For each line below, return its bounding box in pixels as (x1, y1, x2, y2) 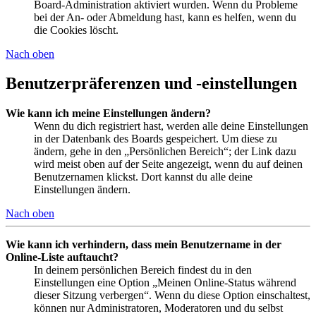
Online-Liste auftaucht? (6, 251, 119, 264)
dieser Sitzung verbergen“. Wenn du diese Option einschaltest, (34, 289, 310, 302)
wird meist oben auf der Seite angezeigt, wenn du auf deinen (34, 158, 303, 171)
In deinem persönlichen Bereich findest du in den (34, 264, 252, 276)
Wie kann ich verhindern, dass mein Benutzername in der (6, 238, 281, 251)
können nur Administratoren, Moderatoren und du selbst (34, 302, 283, 315)
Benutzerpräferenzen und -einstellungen (6, 74, 297, 93)
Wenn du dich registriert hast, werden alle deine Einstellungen (34, 120, 308, 133)
